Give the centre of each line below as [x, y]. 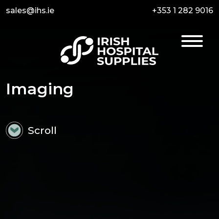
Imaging [40, 88]
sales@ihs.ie [30, 11]
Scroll [42, 130]
